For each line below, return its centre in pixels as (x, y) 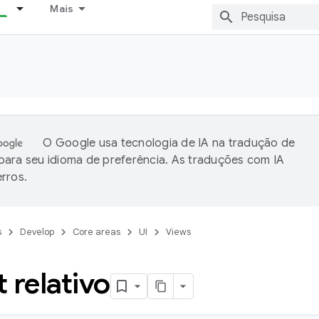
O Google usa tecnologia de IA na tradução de (169, 143)
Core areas (96, 232)
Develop (37, 232)
